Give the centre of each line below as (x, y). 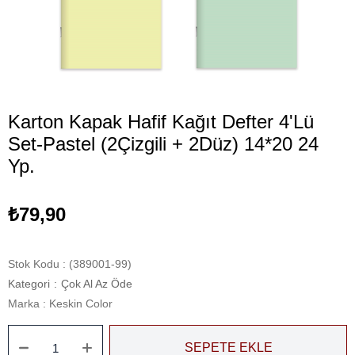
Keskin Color (81, 303)
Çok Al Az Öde (97, 284)
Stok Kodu (34, 264)
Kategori (29, 284)
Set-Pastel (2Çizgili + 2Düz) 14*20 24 (163, 144)
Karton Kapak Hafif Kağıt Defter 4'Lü (161, 122)
